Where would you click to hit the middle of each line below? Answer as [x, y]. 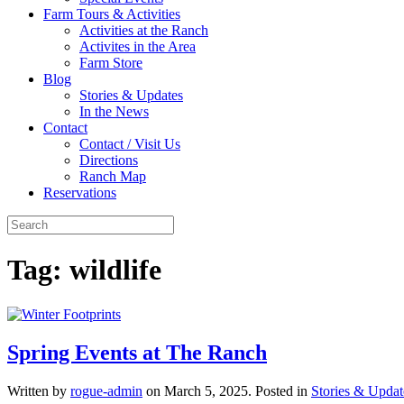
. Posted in [280, 390]
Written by [39, 390]
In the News [114, 111]
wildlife [115, 270]
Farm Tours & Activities [112, 14]
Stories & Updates [131, 95]
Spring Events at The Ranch [137, 352]
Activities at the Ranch [144, 30]
